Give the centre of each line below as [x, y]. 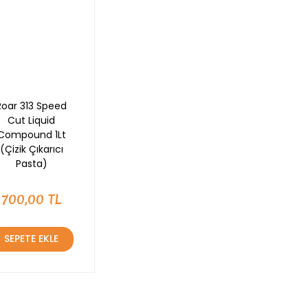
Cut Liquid [32, 120]
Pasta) [31, 163]
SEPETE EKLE [32, 239]
